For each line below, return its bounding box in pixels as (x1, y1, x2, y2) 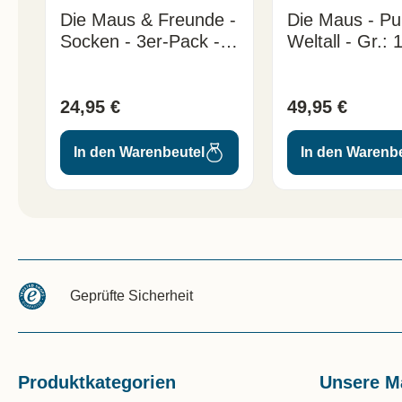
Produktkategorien (18, 372, 176, 392)
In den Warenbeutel (74, 144, 205, 160)
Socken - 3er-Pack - (60, 31, 220, 51)
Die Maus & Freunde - (60, 9, 236, 30)
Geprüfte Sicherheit (70, 288, 193, 303)
